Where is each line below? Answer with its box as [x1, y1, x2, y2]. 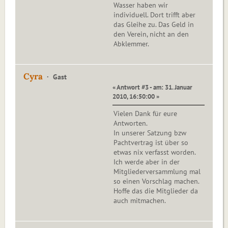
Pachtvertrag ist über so [113, 138, 188, 148]
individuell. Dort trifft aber [113, 10, 195, 20]
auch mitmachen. [113, 196, 166, 206]
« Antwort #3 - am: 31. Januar [112, 83, 192, 92]
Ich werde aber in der [113, 157, 180, 167]
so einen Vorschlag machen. [113, 177, 199, 186]
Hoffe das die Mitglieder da [113, 186, 198, 196]
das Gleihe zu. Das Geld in [113, 20, 194, 30]
